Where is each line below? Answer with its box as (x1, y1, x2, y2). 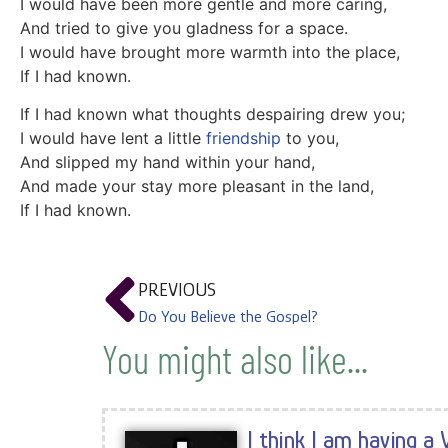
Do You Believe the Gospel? (138, 307, 318, 327)
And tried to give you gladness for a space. (20, 18, 348, 38)
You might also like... (102, 334, 368, 382)
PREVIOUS (138, 279, 216, 301)
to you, (281, 128, 339, 149)
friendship (206, 128, 281, 149)
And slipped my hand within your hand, (20, 152, 315, 173)
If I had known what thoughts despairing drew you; (20, 104, 405, 125)
